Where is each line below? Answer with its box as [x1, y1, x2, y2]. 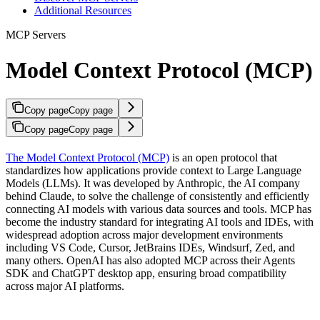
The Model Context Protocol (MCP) [6, 151, 169, 164]
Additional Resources [34, 4, 131, 17]
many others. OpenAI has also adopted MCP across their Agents [6, 254, 295, 267]
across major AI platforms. [6, 280, 124, 293]
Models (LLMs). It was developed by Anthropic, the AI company [6, 177, 300, 190]
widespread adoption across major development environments [6, 229, 283, 241]
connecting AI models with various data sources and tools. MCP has [6, 203, 311, 216]
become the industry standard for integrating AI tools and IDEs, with [6, 216, 314, 229]
